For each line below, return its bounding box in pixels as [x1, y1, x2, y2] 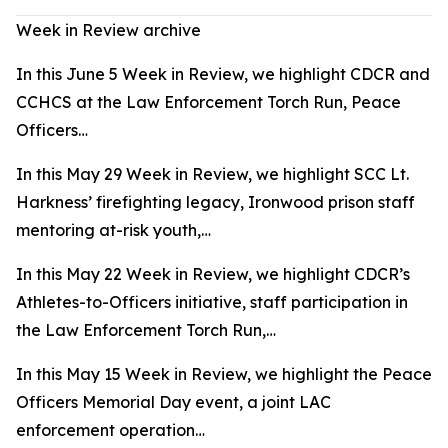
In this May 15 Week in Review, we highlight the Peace [16, 364, 432, 385]
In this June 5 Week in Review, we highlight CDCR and [16, 64, 430, 85]
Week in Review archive [16, 20, 201, 41]
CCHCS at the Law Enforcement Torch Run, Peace [16, 92, 401, 113]
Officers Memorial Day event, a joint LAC [16, 392, 331, 413]
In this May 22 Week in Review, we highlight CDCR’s [16, 264, 410, 285]
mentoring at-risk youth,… [16, 220, 211, 241]
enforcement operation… [16, 420, 205, 441]
